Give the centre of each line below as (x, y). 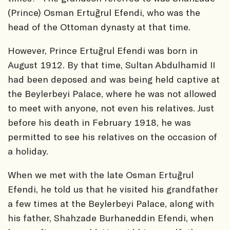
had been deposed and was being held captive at (114, 79)
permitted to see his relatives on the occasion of (112, 137)
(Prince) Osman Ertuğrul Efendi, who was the (104, 13)
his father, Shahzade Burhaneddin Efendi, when (111, 218)
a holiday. (28, 151)
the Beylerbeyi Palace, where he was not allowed (112, 94)
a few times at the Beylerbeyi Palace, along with (111, 204)
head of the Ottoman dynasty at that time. (99, 27)
